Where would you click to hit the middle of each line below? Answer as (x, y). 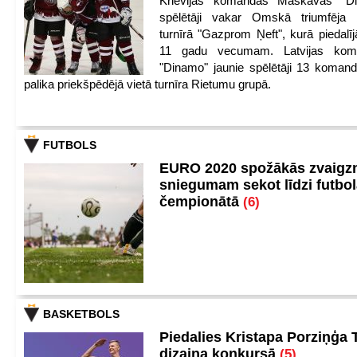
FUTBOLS (70, 145)
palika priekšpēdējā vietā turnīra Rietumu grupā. (147, 84)
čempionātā (201, 202)
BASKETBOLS (81, 314)
